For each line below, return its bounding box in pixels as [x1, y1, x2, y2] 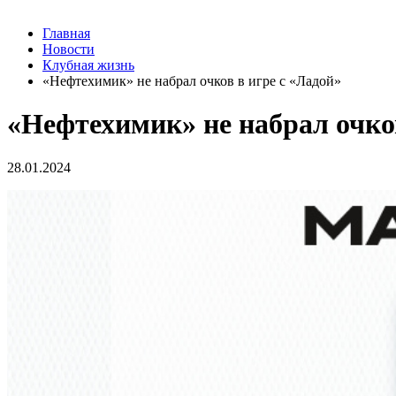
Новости [42, 42, 95, 57]
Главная [42, 26, 90, 41]
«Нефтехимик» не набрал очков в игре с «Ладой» [42, 73, 341, 88]
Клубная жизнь [42, 57, 134, 72]
